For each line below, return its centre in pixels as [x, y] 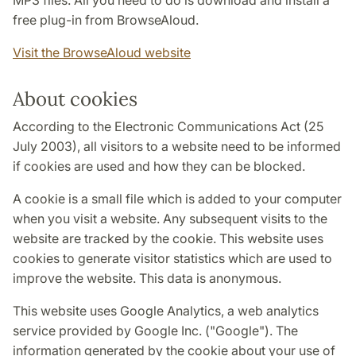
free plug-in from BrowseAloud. [106, 20]
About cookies [75, 99]
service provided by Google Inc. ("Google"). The [155, 331]
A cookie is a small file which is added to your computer [177, 199]
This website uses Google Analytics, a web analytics [166, 311]
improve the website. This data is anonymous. [147, 279]
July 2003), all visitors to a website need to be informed [177, 147]
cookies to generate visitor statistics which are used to [172, 259]
